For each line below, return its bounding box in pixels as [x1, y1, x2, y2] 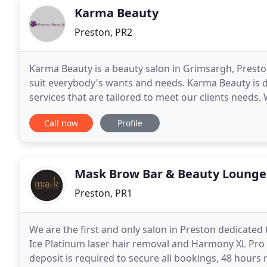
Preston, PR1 [74, 187, 132, 200]
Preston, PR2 [74, 26, 132, 39]
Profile [117, 117, 142, 129]
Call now [44, 117, 78, 129]
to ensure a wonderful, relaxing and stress [29, 105, 221, 118]
